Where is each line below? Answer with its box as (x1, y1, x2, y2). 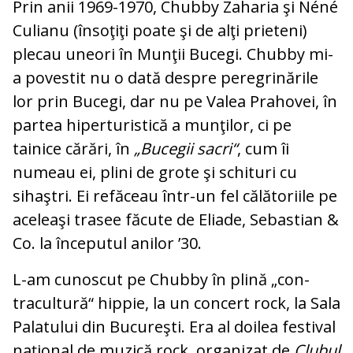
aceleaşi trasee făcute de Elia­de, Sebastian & (13, 209, 339, 231)
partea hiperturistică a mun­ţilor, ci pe (13, 114, 292, 136)
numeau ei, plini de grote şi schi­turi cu (13, 162, 297, 184)
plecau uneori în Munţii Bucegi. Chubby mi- (13, 43, 333, 65)
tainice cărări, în (13, 138, 134, 160)
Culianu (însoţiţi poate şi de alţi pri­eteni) (13, 20, 307, 42)
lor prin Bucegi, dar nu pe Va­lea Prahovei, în (13, 91, 337, 113)
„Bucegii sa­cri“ (134, 138, 237, 160)
